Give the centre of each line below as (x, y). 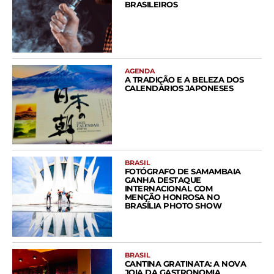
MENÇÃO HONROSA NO (172, 197)
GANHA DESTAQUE (163, 180)
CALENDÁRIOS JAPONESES (179, 88)
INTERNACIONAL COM (168, 189)
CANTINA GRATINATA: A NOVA (185, 263)
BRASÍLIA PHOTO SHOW (173, 206)
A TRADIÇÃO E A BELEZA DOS (184, 79)
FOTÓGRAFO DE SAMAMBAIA (183, 172)
